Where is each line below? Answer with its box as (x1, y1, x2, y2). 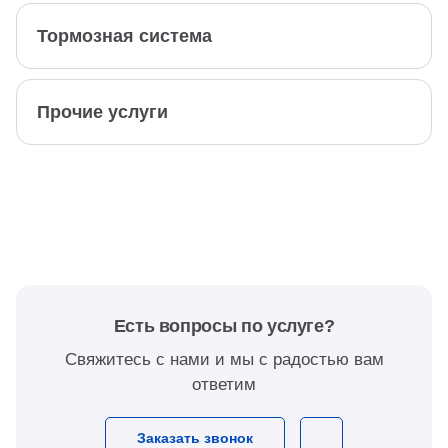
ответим (192, 375, 256, 395)
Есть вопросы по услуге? (113, 316, 335, 337)
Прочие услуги (37, 102, 168, 123)
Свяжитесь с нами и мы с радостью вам (64, 350, 384, 370)
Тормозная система (37, 26, 212, 47)
